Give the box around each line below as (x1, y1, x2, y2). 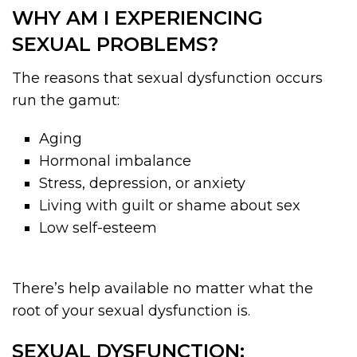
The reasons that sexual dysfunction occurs (12, 69, 323, 87)
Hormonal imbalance (39, 152, 192, 170)
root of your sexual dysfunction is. (12, 302, 250, 320)
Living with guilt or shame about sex (39, 197, 301, 214)
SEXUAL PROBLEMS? (12, 33, 218, 56)
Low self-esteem (39, 219, 158, 237)
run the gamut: (12, 92, 120, 109)
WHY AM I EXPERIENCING (12, 6, 263, 29)
